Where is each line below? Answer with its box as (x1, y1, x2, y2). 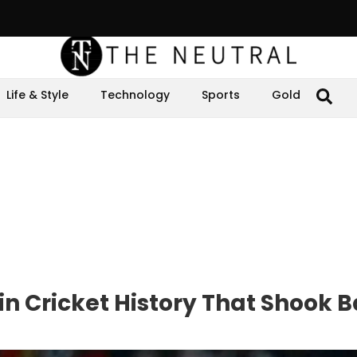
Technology (100, 87, 170, 103)
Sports (202, 87, 240, 103)
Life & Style (6, 87, 69, 103)
